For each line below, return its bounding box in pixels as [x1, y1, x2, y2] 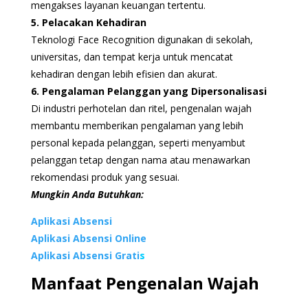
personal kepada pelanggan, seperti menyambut [30, 135, 245, 149]
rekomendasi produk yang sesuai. [30, 170, 179, 184]
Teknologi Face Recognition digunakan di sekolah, [30, 32, 253, 46]
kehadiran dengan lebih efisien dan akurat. [30, 67, 217, 80]
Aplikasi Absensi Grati [30, 248, 140, 262]
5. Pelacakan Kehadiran [30, 15, 146, 29]
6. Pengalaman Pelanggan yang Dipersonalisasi [30, 84, 267, 98]
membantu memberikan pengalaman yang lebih [30, 118, 243, 132]
